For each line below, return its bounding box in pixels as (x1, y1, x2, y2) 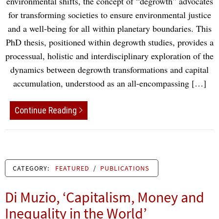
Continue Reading (15, 105, 77, 116)
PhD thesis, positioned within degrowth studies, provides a (5, 36, 214, 48)
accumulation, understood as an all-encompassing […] (13, 77, 206, 89)
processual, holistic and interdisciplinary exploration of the (5, 49, 214, 62)
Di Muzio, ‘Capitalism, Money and (5, 188, 204, 207)
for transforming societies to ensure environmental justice (8, 8, 211, 21)
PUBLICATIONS (100, 164, 149, 173)
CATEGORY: (13, 164, 51, 173)
